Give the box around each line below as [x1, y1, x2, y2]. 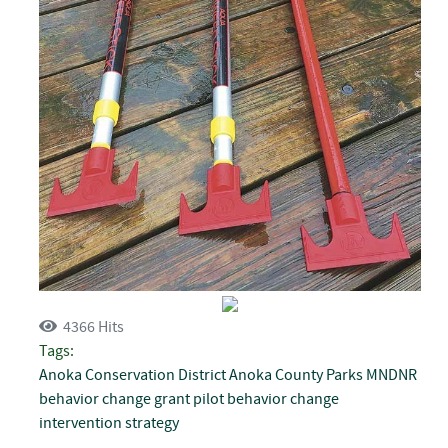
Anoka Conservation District [39, 365, 226, 384]
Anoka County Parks [229, 365, 363, 384]
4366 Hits [57, 317, 124, 336]
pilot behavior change [193, 389, 339, 408]
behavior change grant [39, 389, 190, 408]
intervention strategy [39, 413, 179, 432]
